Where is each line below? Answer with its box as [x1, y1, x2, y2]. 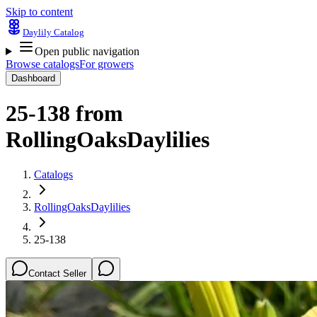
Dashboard [11, 73, 55, 83]
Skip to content [6, 6, 73, 18]
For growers [79, 58, 134, 70]
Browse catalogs [6, 58, 79, 70]
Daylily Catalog [23, 27, 84, 38]
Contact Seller [28, 267, 86, 279]
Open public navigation [34, 45, 139, 57]
